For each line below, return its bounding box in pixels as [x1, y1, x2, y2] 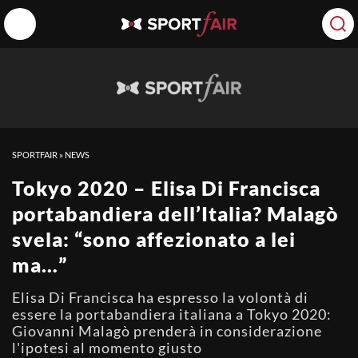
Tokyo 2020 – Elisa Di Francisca [12, 176, 320, 200]
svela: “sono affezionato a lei [12, 227, 296, 251]
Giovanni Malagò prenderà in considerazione [12, 322, 322, 340]
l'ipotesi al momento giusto [12, 339, 202, 356]
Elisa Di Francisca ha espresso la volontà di [12, 288, 308, 306]
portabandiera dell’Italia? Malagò [12, 201, 339, 225]
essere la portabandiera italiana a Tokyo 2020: [12, 305, 332, 323]
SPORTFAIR [12, 149, 58, 160]
